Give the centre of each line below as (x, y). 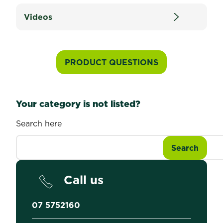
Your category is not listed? (78, 104)
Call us (84, 180)
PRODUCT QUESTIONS (111, 62)
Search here (39, 123)
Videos (38, 17)
